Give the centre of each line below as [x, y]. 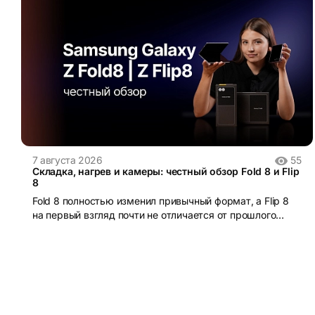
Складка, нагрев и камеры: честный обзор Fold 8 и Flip [166, 172]
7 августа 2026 [67, 160]
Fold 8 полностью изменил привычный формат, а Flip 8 [161, 201]
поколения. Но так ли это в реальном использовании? [159, 229]
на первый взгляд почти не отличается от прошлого [154, 215]
